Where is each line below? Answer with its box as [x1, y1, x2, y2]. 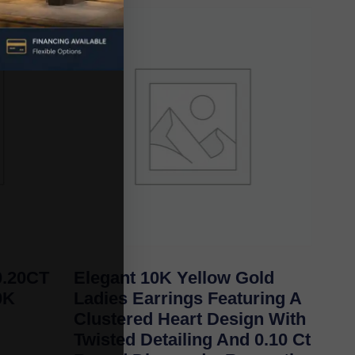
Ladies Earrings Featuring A [73, 288, 301, 308]
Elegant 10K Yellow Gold [73, 267, 274, 288]
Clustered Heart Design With [73, 308, 306, 329]
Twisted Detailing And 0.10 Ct [73, 329, 311, 349]
